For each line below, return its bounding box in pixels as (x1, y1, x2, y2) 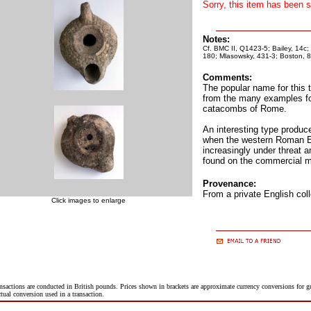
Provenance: (203, 178, 256, 189)
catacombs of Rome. (203, 103, 287, 114)
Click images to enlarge (51, 196, 126, 204)
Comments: (203, 72, 252, 83)
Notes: (203, 34, 230, 44)
